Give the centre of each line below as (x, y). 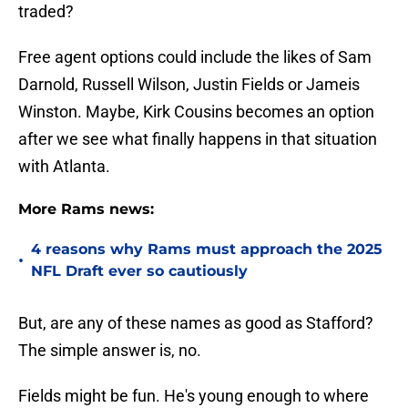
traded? (46, 12)
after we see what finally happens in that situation (198, 139)
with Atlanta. (64, 167)
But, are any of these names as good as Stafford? (196, 323)
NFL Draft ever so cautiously (139, 271)
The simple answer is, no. (110, 351)
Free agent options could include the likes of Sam (195, 57)
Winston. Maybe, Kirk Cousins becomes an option (196, 112)
